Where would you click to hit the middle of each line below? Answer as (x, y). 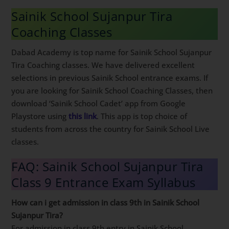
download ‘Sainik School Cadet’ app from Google (99, 104)
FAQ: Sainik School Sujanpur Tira (107, 166)
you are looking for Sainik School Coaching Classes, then (112, 91)
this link (83, 116)
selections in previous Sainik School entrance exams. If (110, 78)
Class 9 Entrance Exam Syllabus (104, 182)
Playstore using (40, 116)
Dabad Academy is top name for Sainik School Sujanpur (112, 52)
